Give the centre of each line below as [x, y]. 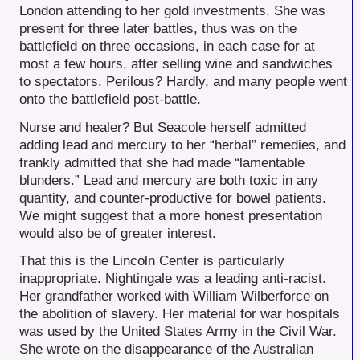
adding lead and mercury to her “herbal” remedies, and [182, 145]
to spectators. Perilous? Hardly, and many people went [183, 82]
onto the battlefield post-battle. [110, 100]
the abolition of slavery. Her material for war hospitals [179, 314]
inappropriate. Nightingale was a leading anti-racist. [172, 279]
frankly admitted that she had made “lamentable [162, 162]
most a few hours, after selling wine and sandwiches [176, 64]
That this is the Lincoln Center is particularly [151, 261]
